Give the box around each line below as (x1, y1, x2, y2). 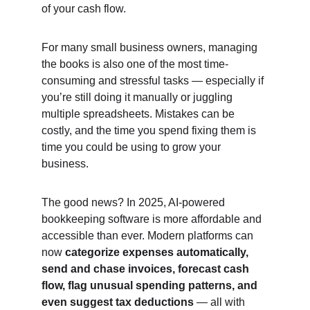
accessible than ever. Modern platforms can (42, 230, 256, 241)
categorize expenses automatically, (65, 246, 251, 258)
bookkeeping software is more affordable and (42, 213, 264, 225)
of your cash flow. (42, 3, 126, 15)
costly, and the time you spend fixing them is (42, 125, 259, 136)
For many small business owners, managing (42, 42, 260, 53)
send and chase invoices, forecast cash (42, 263, 252, 275)
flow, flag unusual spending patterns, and (42, 280, 260, 291)
